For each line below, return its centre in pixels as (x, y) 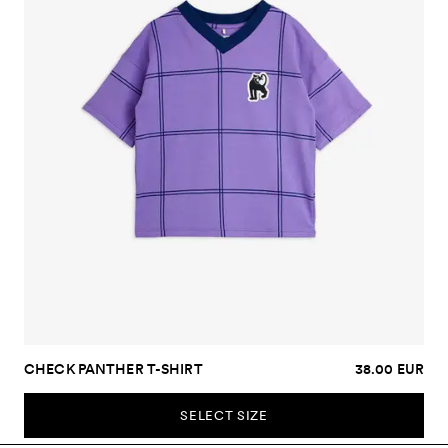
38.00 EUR (389, 368)
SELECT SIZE (224, 415)
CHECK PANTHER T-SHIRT (113, 368)
